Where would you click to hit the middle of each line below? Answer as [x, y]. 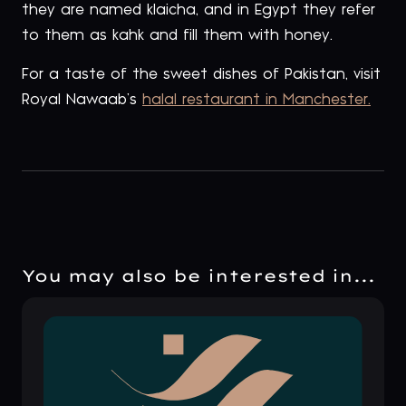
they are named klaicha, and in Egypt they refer [198, 10]
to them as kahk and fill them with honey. [177, 36]
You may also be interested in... [198, 276]
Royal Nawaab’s [82, 99]
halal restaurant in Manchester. [256, 99]
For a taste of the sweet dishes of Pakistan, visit [201, 74]
